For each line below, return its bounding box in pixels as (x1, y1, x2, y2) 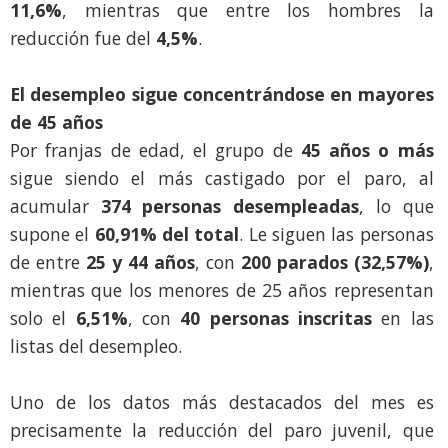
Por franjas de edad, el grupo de (10, 138, 301, 163)
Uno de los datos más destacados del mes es (10, 390, 434, 415)
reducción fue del (10, 26, 156, 51)
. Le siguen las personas (239, 222, 434, 247)
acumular (10, 194, 101, 219)
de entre (10, 250, 86, 275)
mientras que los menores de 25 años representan (10, 278, 434, 303)
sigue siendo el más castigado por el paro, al (10, 166, 434, 191)
